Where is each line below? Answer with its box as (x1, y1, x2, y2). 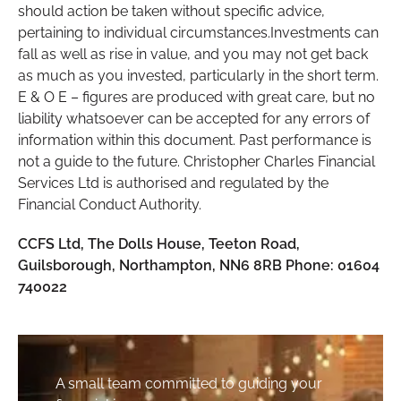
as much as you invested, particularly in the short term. (17, 66, 379, 84)
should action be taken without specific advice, (17, 2, 325, 20)
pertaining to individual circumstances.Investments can (17, 23, 379, 41)
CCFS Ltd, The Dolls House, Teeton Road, (17, 235, 300, 253)
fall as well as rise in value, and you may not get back (17, 45, 368, 63)
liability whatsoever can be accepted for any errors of (17, 109, 370, 127)
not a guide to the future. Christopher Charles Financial (17, 152, 375, 170)
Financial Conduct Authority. (17, 195, 201, 213)
